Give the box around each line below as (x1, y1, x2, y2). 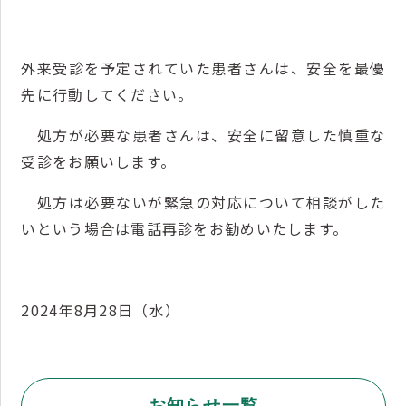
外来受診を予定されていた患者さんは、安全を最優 (21, 56, 386, 79)
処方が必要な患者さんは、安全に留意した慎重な (21, 123, 386, 146)
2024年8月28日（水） (21, 298, 181, 321)
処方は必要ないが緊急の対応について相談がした (21, 190, 386, 213)
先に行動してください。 (21, 82, 194, 105)
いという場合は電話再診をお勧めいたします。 (21, 217, 349, 239)
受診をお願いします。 (21, 150, 177, 172)
